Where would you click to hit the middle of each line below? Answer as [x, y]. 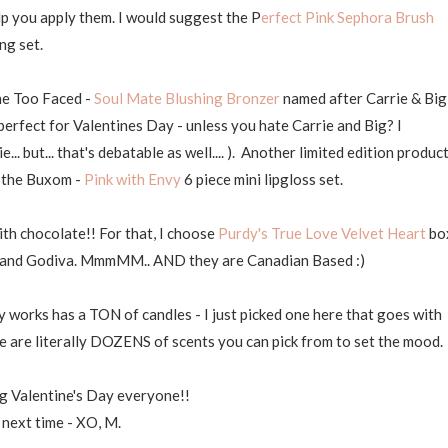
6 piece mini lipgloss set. [262, 179]
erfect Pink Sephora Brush [347, 17]
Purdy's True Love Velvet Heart [323, 233]
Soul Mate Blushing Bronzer [188, 98]
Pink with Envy [132, 179]
